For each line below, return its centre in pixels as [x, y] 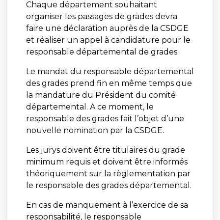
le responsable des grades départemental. [109, 185]
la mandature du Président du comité [101, 95]
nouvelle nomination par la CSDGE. [95, 130]
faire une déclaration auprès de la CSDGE [107, 28]
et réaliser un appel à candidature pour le [108, 40]
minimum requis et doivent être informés [107, 162]
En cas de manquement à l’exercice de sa [107, 205]
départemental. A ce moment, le [90, 107]
